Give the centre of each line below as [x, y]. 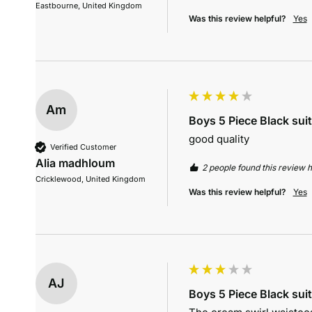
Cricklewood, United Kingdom [90, 179]
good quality [219, 139]
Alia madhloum [75, 163]
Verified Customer [83, 147]
